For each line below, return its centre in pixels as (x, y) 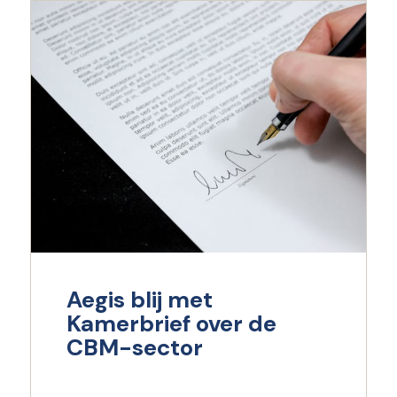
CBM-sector (134, 348)
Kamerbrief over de (171, 324)
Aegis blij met (139, 300)
